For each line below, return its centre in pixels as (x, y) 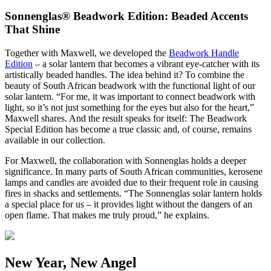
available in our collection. (55, 140)
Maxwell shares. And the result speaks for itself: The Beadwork (126, 118)
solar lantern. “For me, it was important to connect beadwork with (130, 96)
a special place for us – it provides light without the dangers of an (129, 204)
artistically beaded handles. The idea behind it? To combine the (125, 74)
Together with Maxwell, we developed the (87, 53)
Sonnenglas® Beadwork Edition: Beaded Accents (126, 16)
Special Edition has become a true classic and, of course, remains (128, 129)
